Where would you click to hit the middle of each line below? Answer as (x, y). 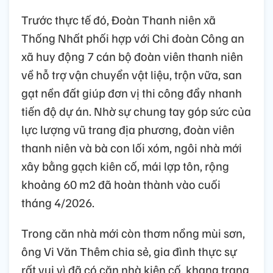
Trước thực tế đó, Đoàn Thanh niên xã (119, 19)
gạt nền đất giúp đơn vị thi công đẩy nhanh (132, 92)
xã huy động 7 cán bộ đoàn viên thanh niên (132, 56)
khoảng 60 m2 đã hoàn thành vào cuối (121, 184)
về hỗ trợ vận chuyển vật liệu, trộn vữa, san (132, 74)
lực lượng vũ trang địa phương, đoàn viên (128, 129)
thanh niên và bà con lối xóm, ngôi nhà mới (132, 147)
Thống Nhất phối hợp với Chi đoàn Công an (133, 37)
